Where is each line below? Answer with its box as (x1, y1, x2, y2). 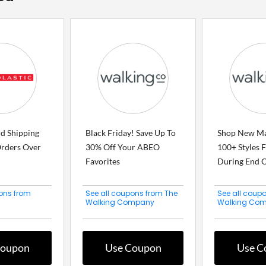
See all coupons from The (85, 188, 178, 199)
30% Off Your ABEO (85, 142, 160, 153)
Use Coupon (104, 241, 161, 255)
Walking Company (85, 197, 154, 208)
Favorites (85, 156, 120, 167)
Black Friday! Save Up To (85, 128, 176, 138)
